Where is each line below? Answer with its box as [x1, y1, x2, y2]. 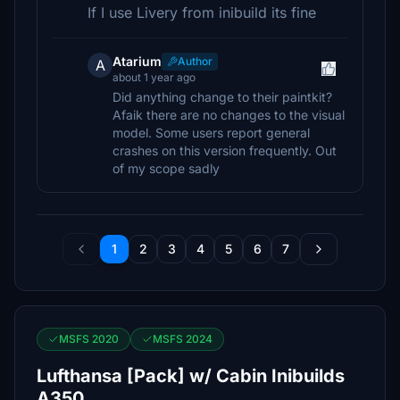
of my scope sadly [112, 161, 220, 176]
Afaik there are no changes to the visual [112, 107, 345, 122]
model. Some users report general [112, 125, 310, 140]
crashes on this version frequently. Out [112, 143, 337, 158]
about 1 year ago [112, 71, 196, 84]
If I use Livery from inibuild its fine [87, 4, 316, 21]
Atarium [112, 54, 162, 69]
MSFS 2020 [59, 332, 119, 346]
